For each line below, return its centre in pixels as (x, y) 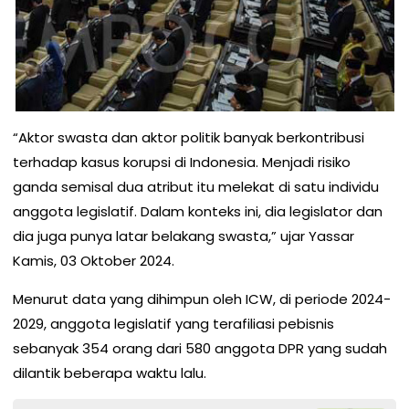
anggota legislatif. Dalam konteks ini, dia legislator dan (198, 212)
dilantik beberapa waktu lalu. (110, 373)
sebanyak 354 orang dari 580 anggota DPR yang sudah (200, 349)
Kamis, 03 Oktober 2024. (94, 261)
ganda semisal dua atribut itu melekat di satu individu (196, 187)
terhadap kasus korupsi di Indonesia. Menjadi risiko (182, 163)
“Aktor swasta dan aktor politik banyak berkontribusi (189, 138)
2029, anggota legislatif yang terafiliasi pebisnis (173, 324)
